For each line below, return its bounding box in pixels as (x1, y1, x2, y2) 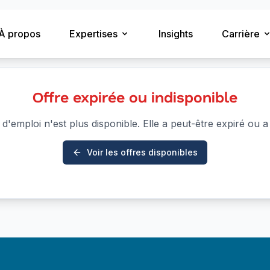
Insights (159, 28, 193, 40)
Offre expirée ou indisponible (33, 87, 237, 106)
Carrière (222, 28, 260, 40)
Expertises (69, 28, 118, 40)
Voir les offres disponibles (87, 147, 198, 157)
